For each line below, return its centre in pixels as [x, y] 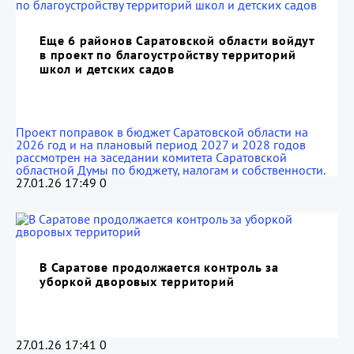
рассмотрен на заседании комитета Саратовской [151, 157]
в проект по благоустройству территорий [168, 55]
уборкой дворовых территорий [137, 281]
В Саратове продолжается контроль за [159, 267]
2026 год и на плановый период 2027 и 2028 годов [161, 145]
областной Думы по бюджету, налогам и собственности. [171, 170]
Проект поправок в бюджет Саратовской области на [162, 132]
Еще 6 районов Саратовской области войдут [177, 40]
